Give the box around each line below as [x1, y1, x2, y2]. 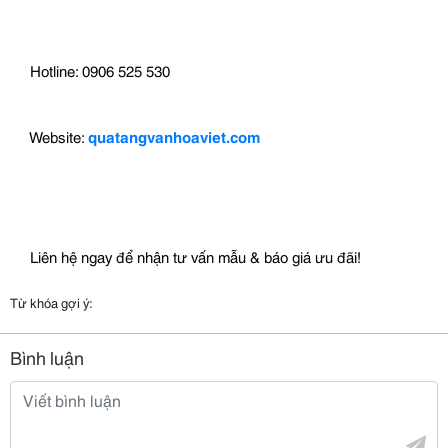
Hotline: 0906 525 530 [26, 59, 170, 81]
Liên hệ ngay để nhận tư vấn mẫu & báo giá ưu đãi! [26, 244, 361, 267]
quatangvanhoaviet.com [88, 125, 260, 147]
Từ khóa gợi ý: [10, 292, 93, 311]
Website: [26, 125, 88, 147]
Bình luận [10, 343, 84, 370]
